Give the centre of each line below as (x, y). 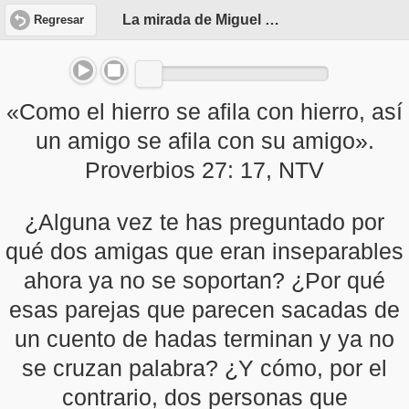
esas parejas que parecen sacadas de (204, 309)
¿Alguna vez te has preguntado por (204, 222)
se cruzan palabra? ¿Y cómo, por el (204, 368)
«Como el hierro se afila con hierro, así (204, 111)
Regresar (59, 20)
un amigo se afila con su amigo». (204, 141)
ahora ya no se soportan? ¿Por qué (204, 280)
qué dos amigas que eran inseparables (204, 251)
